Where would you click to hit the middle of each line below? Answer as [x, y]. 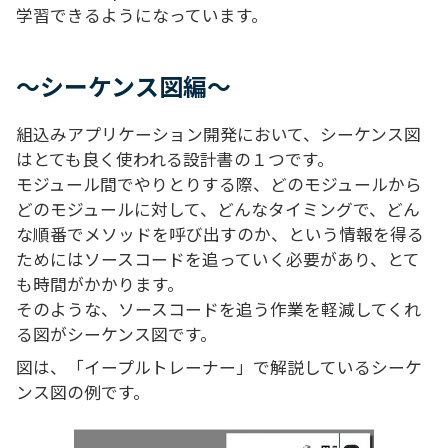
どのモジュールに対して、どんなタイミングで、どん [218, 208]
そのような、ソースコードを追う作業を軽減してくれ [218, 308]
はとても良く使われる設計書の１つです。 [175, 158]
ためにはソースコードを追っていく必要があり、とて [218, 258]
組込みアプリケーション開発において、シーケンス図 [218, 133]
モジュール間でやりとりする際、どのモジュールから [219, 183]
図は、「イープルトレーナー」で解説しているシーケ [219, 366]
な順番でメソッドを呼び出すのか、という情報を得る [220, 233]
